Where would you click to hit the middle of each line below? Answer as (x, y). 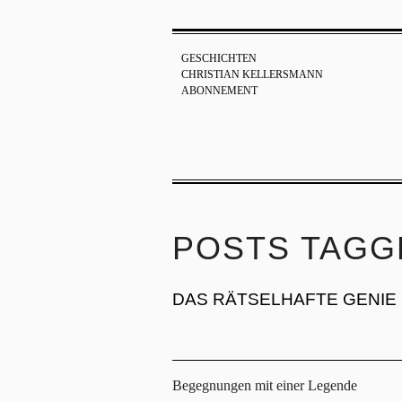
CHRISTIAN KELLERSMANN (252, 74)
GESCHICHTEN (219, 58)
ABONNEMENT (219, 91)
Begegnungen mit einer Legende (265, 386)
